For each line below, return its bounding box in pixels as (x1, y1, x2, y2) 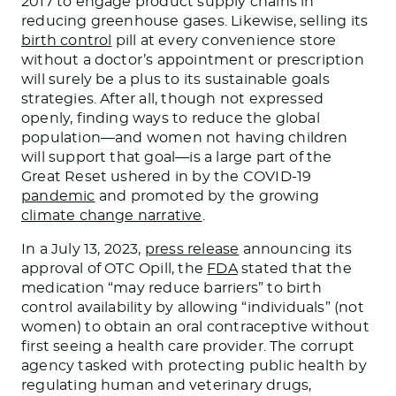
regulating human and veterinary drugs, (21, 377, 312, 392)
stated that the (237, 261, 352, 276)
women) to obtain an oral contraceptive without (21, 319, 369, 334)
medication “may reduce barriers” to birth (21, 280, 322, 295)
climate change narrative (21, 208, 202, 223)
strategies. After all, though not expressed (21, 91, 324, 106)
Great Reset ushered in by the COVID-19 (21, 169, 312, 184)
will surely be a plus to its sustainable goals (21, 72, 330, 87)
